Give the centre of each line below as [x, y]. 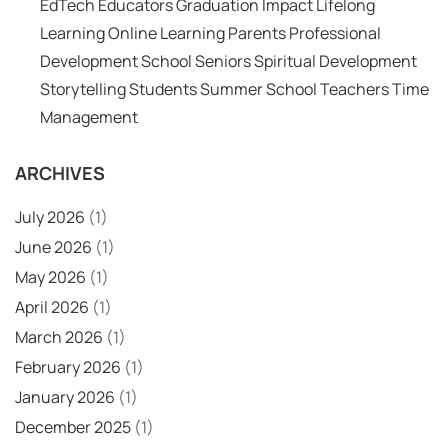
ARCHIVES [60, 172]
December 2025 [73, 426]
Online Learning [166, 32]
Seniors [223, 60]
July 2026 [50, 216]
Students [163, 88]
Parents [257, 32]
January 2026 [65, 396]
